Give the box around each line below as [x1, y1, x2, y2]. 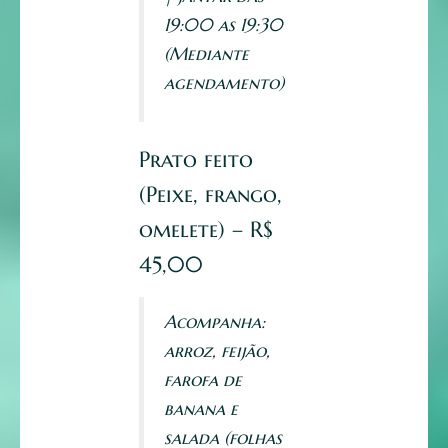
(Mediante [164, 42, 249, 66]
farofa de [164, 368, 242, 392]
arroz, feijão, [164, 339, 270, 363]
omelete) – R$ [139, 216, 273, 244]
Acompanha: [164, 310, 265, 334]
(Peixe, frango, [139, 181, 282, 209]
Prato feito [139, 146, 253, 174]
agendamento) [164, 71, 284, 95]
